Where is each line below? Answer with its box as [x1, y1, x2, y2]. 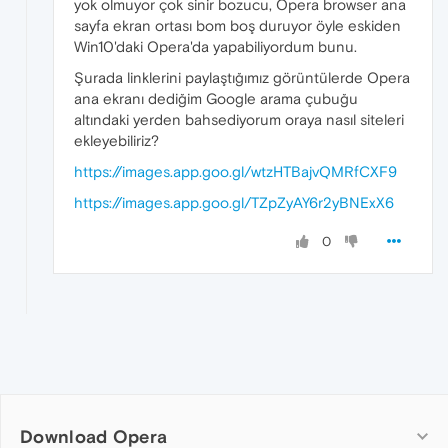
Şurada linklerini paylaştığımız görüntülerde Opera [74, 68, 410, 86]
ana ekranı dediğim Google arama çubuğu [74, 89, 358, 107]
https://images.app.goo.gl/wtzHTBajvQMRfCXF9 [74, 162, 397, 180]
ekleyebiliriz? [74, 131, 159, 149]
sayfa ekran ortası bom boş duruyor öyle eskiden [74, 16, 401, 34]
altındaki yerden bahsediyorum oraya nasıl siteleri [74, 110, 404, 128]
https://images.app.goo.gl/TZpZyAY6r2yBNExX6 [74, 193, 394, 211]
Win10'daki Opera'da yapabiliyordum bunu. [74, 37, 357, 55]
